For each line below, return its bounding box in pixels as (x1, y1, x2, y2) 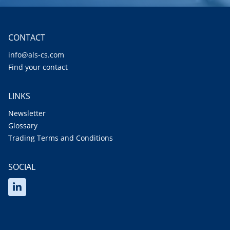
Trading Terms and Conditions (8, 133, 113, 143)
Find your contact (8, 62, 68, 72)
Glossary (8, 121, 37, 131)
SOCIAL (8, 161, 35, 173)
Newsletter (8, 108, 46, 119)
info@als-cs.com (8, 50, 64, 60)
